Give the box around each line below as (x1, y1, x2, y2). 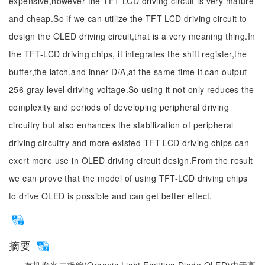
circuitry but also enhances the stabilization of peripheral (9, 119, 234, 131)
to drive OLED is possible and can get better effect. (9, 190, 212, 202)
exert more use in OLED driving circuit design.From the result (9, 154, 253, 166)
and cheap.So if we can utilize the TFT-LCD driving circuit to (9, 12, 247, 24)
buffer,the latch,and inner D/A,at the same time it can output (9, 66, 247, 77)
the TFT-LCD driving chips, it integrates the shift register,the (9, 48, 247, 60)
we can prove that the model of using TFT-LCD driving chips (9, 172, 248, 184)
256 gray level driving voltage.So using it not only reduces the (9, 83, 254, 95)
